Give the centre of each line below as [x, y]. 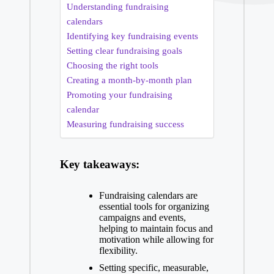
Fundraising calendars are [148, 195]
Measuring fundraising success [125, 124]
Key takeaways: [99, 164]
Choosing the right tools [112, 65]
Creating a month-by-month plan [129, 80]
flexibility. [118, 250]
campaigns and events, [142, 217]
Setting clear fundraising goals [124, 50]
